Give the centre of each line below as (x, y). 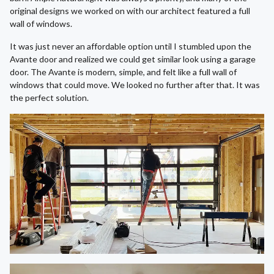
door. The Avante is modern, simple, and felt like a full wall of (123, 72)
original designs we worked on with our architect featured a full (130, 11)
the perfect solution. (49, 98)
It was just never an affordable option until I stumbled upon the (131, 46)
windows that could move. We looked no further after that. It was (135, 85)
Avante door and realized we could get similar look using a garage (133, 59)
